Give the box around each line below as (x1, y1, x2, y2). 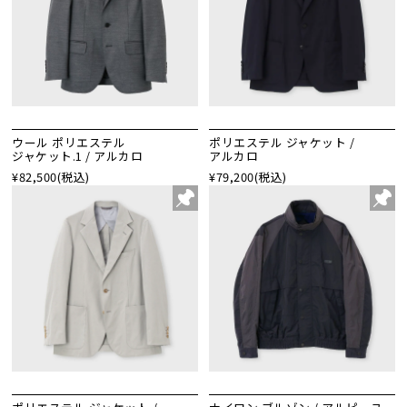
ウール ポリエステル (12, 134, 126, 152)
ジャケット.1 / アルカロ (12, 147, 144, 165)
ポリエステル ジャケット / (209, 134, 354, 152)
